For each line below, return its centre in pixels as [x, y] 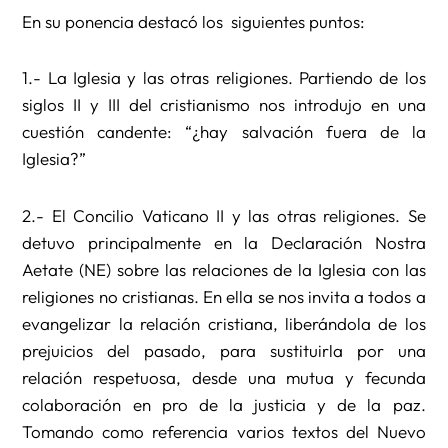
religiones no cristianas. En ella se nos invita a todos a [224, 297]
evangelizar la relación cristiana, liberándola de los [224, 324]
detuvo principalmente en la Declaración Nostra [224, 243]
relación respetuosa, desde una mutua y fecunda [224, 378]
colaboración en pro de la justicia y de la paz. [224, 405]
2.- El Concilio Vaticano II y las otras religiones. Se [224, 216]
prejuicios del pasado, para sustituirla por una [224, 351]
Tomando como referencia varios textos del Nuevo [224, 432]
